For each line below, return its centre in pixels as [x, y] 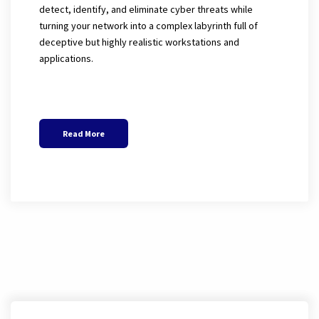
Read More [84, 133]
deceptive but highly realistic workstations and [139, 42]
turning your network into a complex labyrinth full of [148, 25]
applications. [66, 58]
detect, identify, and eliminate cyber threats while [146, 9]
